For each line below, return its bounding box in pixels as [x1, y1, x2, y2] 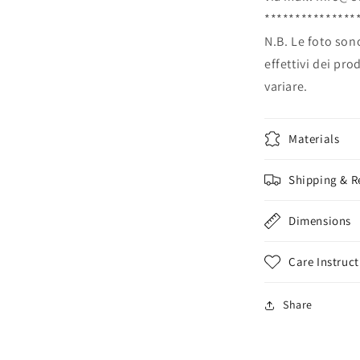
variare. [264, 78, 308, 95]
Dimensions [288, 213, 351, 228]
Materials [288, 131, 340, 146]
